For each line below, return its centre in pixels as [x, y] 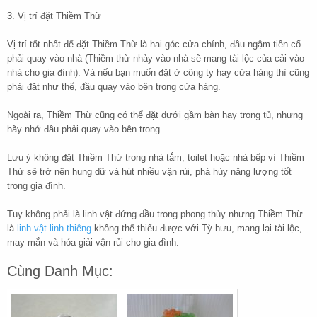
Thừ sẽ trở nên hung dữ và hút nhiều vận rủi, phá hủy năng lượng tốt [149, 172]
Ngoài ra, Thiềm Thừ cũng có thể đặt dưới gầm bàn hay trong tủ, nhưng [155, 115]
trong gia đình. [36, 186]
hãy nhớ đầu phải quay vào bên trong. [85, 129]
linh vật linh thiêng [54, 229]
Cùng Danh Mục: [60, 271]
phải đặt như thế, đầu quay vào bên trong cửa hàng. [114, 87]
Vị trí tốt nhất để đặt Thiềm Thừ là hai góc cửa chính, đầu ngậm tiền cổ [154, 45]
